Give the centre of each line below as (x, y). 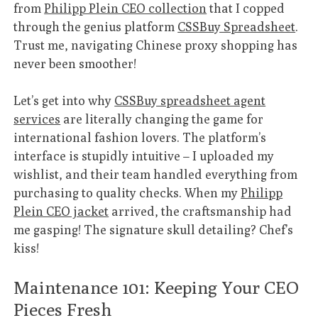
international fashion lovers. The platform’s (140, 138)
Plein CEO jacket (61, 212)
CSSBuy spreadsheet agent (190, 101)
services (37, 119)
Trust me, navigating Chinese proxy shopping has (156, 45)
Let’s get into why (64, 101)
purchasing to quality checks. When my (127, 193)
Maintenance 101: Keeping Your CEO (157, 287)
